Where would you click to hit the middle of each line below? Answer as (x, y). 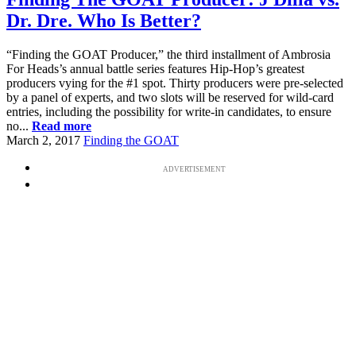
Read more (62, 126)
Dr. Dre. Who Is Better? (104, 20)
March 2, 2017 (43, 140)
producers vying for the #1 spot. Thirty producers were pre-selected (175, 83)
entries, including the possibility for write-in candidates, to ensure (169, 111)
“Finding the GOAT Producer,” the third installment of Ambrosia (168, 54)
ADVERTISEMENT (194, 169)
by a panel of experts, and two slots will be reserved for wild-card (170, 97)
